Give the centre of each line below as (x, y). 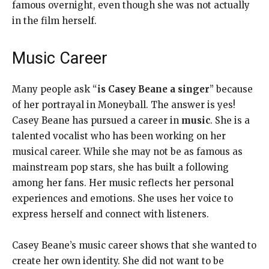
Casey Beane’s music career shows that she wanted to (134, 245)
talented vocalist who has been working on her (119, 136)
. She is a (230, 120)
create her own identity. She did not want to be (118, 261)
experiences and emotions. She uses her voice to (122, 198)
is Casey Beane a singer (153, 89)
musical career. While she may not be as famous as (127, 151)
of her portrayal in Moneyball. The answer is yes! (124, 104)
